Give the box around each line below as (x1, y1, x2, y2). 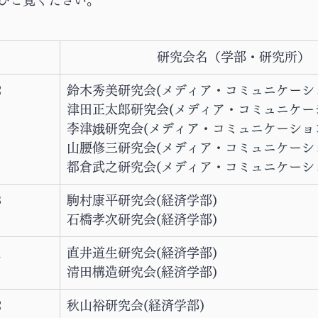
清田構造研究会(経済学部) (67, 265, 217, 278)
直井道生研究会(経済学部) (67, 246, 217, 259)
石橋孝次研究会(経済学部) (67, 213, 217, 226)
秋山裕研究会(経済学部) (67, 299, 204, 312)
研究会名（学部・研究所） (156, 50, 310, 63)
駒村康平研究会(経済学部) (67, 194, 217, 207)
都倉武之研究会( (67, 160, 161, 173)
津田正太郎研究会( (67, 103, 174, 116)
